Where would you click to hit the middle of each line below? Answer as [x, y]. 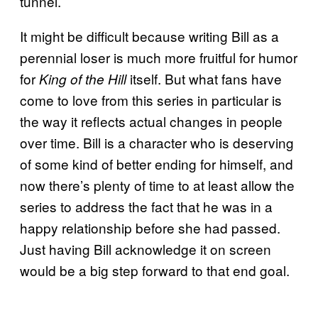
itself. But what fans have [204, 79]
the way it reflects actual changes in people [151, 121]
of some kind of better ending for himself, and [157, 164]
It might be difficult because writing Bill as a [149, 36]
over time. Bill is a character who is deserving [157, 143]
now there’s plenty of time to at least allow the [157, 185]
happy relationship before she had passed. [150, 228]
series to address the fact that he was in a [146, 207]
